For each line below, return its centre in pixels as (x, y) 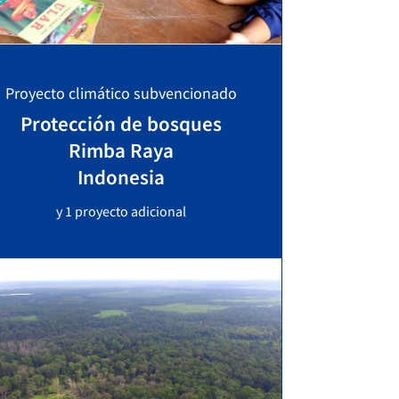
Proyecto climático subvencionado (121, 93)
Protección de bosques (121, 123)
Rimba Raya (121, 150)
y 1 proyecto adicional (121, 211)
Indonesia (121, 177)
